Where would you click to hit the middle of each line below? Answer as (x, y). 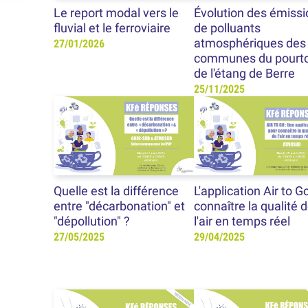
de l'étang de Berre (244, 74)
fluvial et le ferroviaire (112, 29)
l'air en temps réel (242, 221)
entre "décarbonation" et (120, 206)
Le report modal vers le (117, 13)
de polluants (227, 29)
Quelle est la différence (117, 191)
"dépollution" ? (92, 221)
